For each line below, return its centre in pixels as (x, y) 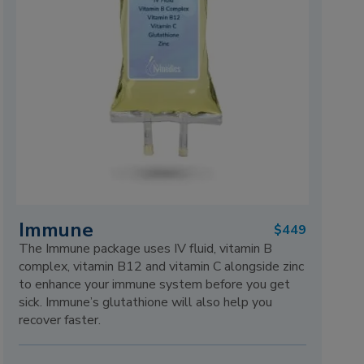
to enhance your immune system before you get (155, 285)
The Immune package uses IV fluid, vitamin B (146, 249)
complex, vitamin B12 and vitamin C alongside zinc (162, 267)
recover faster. (60, 321)
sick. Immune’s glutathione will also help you (146, 303)
